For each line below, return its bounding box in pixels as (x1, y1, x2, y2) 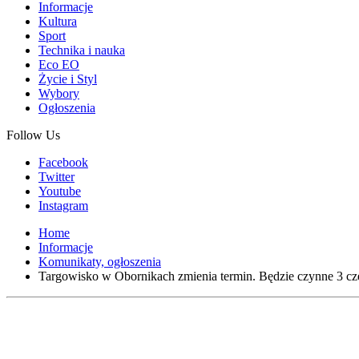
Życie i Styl (38, 72, 97, 86)
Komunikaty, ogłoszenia (38, 255, 161, 268)
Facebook (38, 155, 88, 169)
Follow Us (6, 128, 60, 142)
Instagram (38, 199, 88, 212)
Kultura (38, 14, 77, 28)
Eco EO (38, 58, 79, 71)
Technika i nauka (38, 43, 125, 57)
